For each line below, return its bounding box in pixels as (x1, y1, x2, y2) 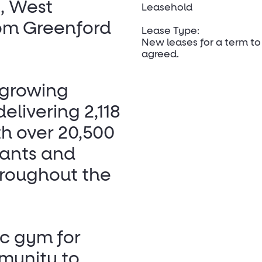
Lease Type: (141, 26, 199, 37)
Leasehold (141, 3, 192, 13)
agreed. (141, 50, 179, 60)
